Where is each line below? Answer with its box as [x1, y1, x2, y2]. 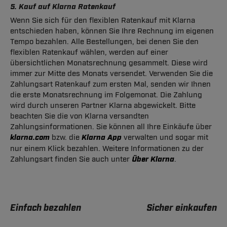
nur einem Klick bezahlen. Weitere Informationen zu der [10, 143, 204, 154]
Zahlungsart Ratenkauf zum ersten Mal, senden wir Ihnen [10, 79, 211, 89]
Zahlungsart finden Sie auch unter [10, 154, 132, 164]
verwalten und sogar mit [122, 132, 208, 142]
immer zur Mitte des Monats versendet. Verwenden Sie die [10, 68, 213, 79]
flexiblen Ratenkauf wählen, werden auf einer [10, 47, 168, 57]
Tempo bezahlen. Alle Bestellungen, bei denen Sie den [10, 36, 199, 47]
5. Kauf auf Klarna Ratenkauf [10, 2, 116, 12]
